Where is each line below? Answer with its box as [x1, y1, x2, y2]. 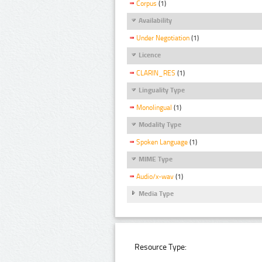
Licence [139, 51, 161, 60]
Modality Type [139, 120, 181, 129]
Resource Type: [135, 242, 187, 252]
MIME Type [139, 154, 173, 163]
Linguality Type [139, 85, 185, 94]
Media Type [139, 189, 174, 198]
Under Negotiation [136, 34, 189, 43]
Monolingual [136, 103, 172, 112]
